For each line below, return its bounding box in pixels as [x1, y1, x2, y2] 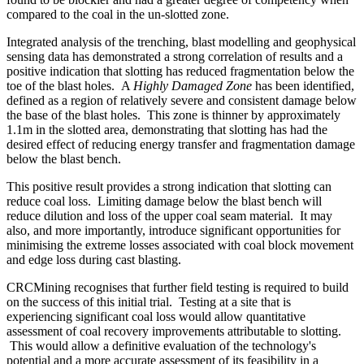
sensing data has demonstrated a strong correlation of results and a [6, 49, 343, 63]
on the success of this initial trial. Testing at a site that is [6, 294, 291, 309]
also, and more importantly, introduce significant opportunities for [6, 223, 340, 237]
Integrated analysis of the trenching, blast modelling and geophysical [6, 34, 356, 49]
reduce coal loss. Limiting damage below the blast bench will [6, 193, 322, 208]
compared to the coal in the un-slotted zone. [6, 6, 229, 21]
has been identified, [252, 78, 354, 93]
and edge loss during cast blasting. [6, 252, 181, 266]
